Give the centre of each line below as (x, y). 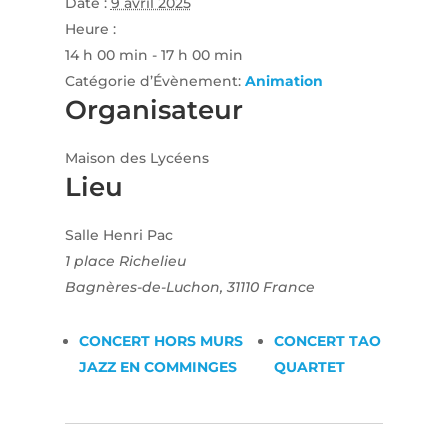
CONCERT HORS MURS (160, 341)
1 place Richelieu (125, 261)
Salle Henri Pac (118, 235)
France (288, 287)
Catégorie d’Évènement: (152, 81)
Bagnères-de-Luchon (142, 287)
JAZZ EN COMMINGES (157, 367)
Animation (283, 81)
